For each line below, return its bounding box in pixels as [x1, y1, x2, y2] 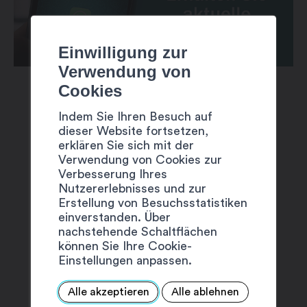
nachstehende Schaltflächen [58, 225, 217, 238]
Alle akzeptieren [67, 286, 149, 298]
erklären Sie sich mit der [58, 138, 194, 151]
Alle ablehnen [171, 286, 240, 298]
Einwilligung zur [58, 42, 187, 62]
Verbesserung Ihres [58, 167, 167, 180]
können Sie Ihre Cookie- [58, 239, 192, 252]
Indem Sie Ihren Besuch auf [58, 110, 212, 123]
